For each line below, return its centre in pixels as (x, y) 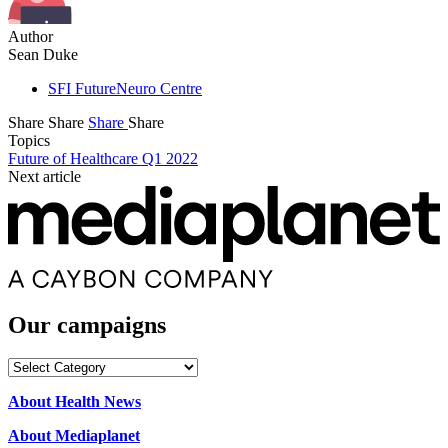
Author (30, 37)
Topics (29, 141)
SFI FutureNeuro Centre (125, 89)
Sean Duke (43, 55)
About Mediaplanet (74, 436)
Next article (44, 177)
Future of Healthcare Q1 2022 (103, 159)
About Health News (74, 402)
